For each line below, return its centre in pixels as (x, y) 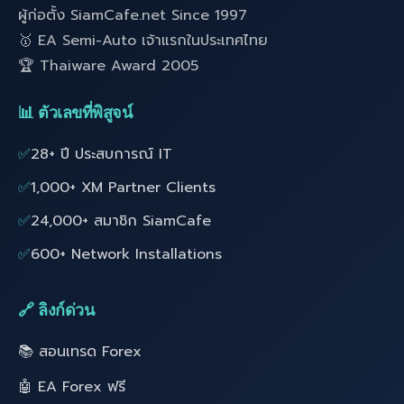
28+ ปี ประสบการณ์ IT (101, 155)
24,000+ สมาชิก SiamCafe (121, 221)
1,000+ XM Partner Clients (123, 188)
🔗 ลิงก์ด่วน (56, 311)
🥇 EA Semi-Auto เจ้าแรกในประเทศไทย (143, 41)
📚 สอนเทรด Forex (80, 352)
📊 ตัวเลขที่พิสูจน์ (75, 113)
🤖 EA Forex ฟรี (72, 387)
